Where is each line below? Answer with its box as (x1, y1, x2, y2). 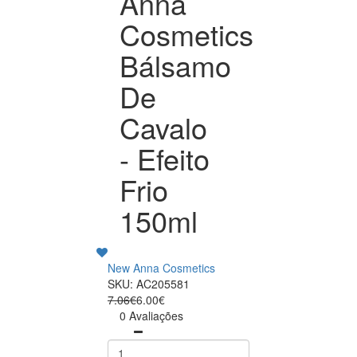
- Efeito (120, 138, 210, 179)
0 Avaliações (120, 308, 183, 324)
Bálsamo (120, 45, 231, 86)
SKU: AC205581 (108, 276, 190, 292)
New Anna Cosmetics (108, 260, 215, 277)
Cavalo (120, 107, 207, 148)
